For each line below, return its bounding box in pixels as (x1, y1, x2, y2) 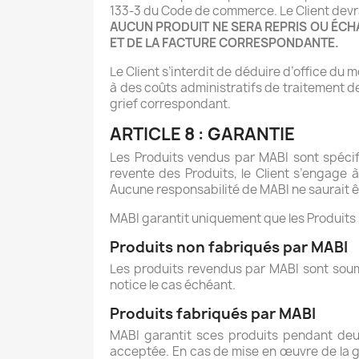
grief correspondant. (110, 95, 231, 113)
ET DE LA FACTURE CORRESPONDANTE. (110, 34, 339, 52)
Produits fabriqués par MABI (110, 304, 316, 325)
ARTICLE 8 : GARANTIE (110, 123, 295, 147)
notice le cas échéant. (110, 276, 236, 294)
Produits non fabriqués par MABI (110, 237, 348, 258)
